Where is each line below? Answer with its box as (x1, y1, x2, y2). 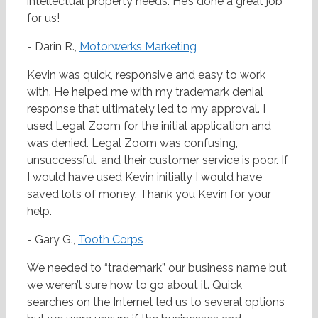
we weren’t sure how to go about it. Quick (27, 278, 242, 292)
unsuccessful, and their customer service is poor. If (27, 153, 288, 168)
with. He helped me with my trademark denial (27, 85, 263, 99)
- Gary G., (27, 233, 78, 247)
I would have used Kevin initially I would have (27, 170, 262, 185)
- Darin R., (27, 40, 79, 54)
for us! (27, 11, 60, 26)
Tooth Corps (78, 233, 143, 247)
